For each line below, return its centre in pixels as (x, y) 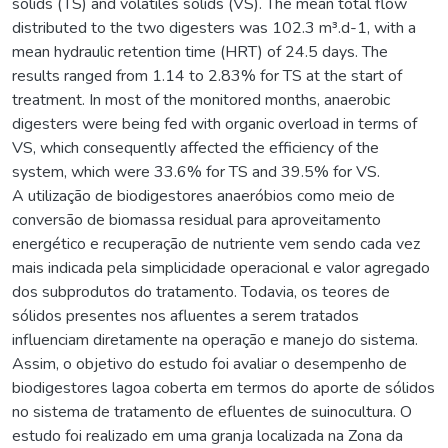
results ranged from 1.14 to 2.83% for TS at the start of (207, 75)
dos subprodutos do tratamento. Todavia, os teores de (201, 291)
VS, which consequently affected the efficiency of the (195, 147)
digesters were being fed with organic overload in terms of (214, 123)
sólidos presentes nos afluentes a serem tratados (185, 315)
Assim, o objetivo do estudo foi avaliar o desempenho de (209, 363)
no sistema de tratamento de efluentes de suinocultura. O (212, 411)
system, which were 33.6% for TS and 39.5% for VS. (196, 171)
